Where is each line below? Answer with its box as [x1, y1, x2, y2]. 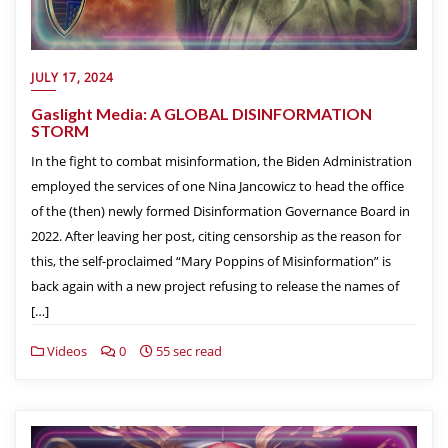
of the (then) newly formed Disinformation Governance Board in [31, 202, 410, 221]
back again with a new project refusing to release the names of [31, 277, 399, 296]
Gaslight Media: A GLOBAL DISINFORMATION [31, 104, 372, 124]
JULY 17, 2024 [31, 69, 114, 87]
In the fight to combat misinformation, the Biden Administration [31, 152, 412, 171]
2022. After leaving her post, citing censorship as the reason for [31, 227, 401, 246]
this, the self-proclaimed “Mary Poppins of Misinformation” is [31, 252, 391, 271]
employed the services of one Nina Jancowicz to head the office [31, 177, 404, 196]
